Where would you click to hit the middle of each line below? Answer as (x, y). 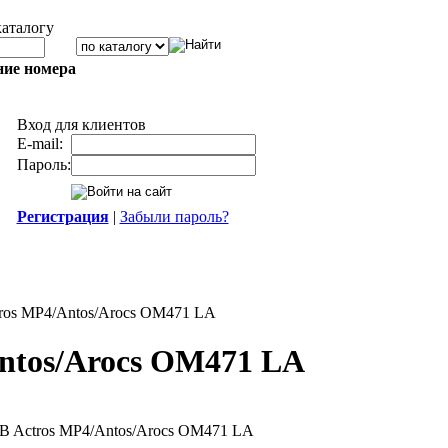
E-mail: (39, 143)
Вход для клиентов (81, 124)
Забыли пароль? (174, 216)
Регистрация (62, 216)
